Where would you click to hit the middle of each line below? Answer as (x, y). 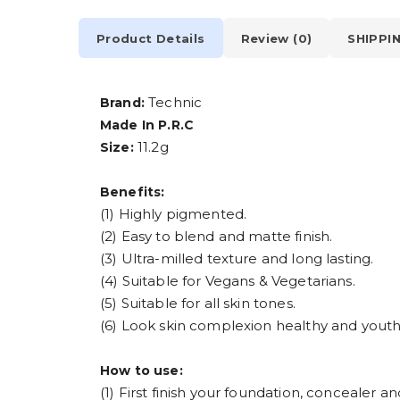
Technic (173, 103)
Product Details (151, 38)
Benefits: (133, 192)
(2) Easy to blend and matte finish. (217, 237)
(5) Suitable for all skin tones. (198, 304)
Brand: (122, 103)
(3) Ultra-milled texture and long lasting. (237, 259)
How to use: (142, 371)
